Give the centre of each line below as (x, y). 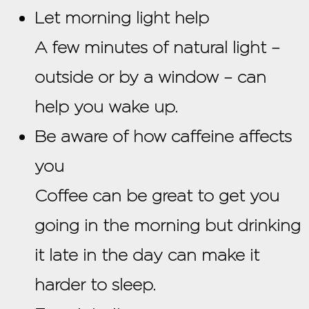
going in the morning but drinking (168, 226)
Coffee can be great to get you (157, 196)
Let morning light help (122, 18)
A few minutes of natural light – (157, 48)
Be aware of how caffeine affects (163, 137)
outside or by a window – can (150, 77)
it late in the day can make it (147, 255)
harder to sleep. (95, 285)
